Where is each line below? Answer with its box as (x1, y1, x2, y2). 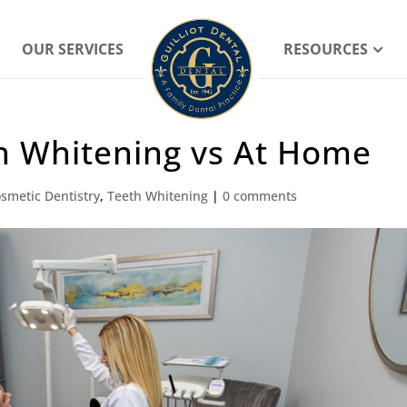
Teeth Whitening (107, 187, 209, 204)
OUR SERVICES (21, 39, 124, 60)
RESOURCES (283, 39, 368, 60)
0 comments (223, 187, 298, 204)
